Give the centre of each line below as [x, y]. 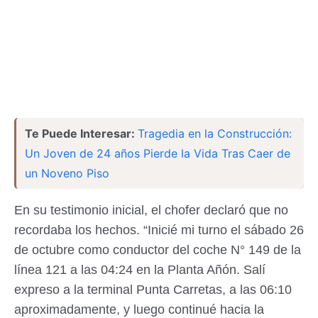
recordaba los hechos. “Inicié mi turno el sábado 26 [159, 230]
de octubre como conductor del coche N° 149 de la [158, 250]
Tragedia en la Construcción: [215, 134]
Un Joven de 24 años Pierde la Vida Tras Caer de [158, 154]
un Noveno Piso [67, 174]
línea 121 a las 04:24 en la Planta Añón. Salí [140, 270]
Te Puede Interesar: [81, 134]
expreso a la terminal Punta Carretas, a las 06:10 [153, 290]
